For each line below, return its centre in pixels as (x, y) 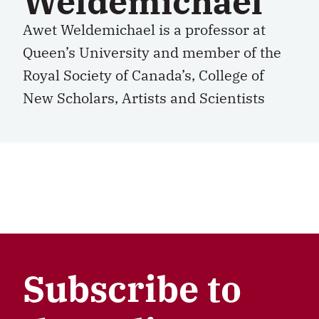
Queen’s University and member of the (152, 52)
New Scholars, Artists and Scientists (144, 98)
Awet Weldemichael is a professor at (144, 30)
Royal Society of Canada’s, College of (143, 75)
